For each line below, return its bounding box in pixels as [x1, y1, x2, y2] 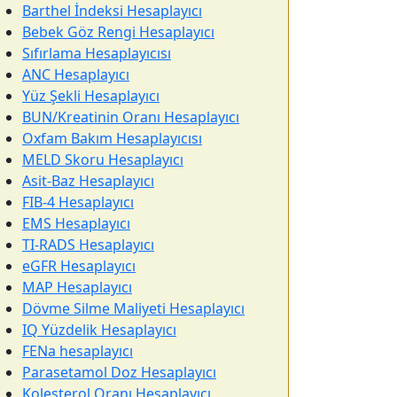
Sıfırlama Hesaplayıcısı [22, 43, 171, 63]
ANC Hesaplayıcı [22, 65, 129, 84]
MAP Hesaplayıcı [22, 277, 132, 297]
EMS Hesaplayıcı [22, 214, 130, 233]
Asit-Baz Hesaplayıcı [22, 171, 154, 191]
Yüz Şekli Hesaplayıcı [22, 86, 160, 105]
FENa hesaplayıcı [22, 341, 133, 361]
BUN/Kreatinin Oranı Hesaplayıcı [22, 107, 239, 127]
